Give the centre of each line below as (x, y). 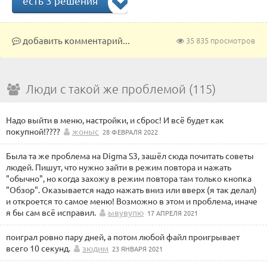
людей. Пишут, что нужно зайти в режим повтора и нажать (119, 167)
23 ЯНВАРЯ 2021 (137, 249)
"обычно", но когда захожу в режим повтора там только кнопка (129, 178)
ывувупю (126, 212)
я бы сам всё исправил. (51, 212)
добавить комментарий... (75, 40)
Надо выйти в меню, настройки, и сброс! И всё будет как (115, 120)
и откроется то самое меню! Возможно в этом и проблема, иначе (132, 201)
